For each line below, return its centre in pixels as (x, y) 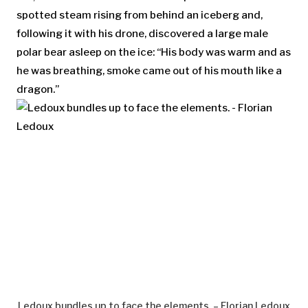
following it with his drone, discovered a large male (142, 33)
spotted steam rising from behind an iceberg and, (140, 15)
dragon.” (38, 89)
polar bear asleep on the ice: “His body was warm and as (154, 52)
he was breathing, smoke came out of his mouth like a (149, 70)
